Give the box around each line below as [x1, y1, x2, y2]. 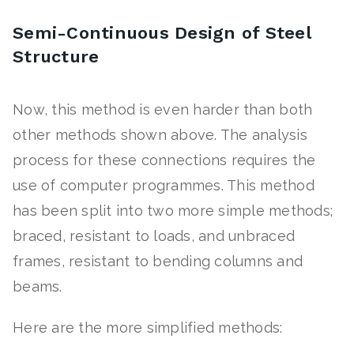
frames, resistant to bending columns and [13, 253, 303, 270]
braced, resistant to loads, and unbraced [13, 228, 295, 245]
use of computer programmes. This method [13, 177, 314, 194]
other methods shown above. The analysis [13, 126, 307, 144]
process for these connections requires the [13, 152, 316, 169]
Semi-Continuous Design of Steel [13, 23, 311, 43]
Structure [13, 47, 100, 67]
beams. [13, 278, 66, 296]
